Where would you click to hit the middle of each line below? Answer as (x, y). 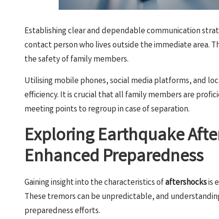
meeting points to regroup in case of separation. (107, 110)
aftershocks (186, 183)
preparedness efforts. (62, 212)
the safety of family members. (77, 60)
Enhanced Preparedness (114, 158)
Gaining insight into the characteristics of (95, 183)
